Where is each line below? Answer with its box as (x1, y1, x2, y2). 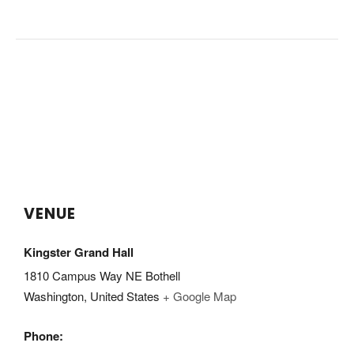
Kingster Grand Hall (24, 243, 134, 261)
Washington (24, 288, 84, 304)
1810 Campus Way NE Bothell (24, 267, 180, 284)
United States (90, 288, 160, 304)
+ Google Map (163, 288, 236, 304)
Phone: (24, 327, 63, 345)
